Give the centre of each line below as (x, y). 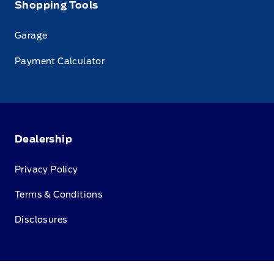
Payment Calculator (60, 61)
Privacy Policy (46, 170)
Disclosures (41, 220)
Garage (31, 36)
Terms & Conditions (59, 195)
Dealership (43, 139)
